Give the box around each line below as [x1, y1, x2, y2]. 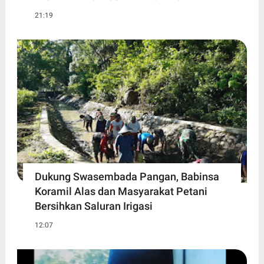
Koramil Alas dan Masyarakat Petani [34, 185, 207, 198]
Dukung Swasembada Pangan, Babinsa [34, 170, 219, 183]
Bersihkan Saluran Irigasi [34, 200, 153, 213]
